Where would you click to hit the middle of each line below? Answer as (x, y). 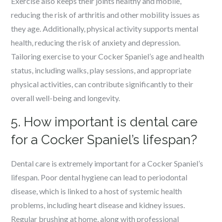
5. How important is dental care (105, 122)
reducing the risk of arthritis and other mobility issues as (106, 15)
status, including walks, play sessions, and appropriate (101, 70)
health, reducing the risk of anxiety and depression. (96, 42)
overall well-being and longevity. (66, 98)
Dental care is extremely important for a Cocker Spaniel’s (107, 163)
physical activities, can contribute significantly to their (102, 84)
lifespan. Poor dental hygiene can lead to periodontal (99, 177)
